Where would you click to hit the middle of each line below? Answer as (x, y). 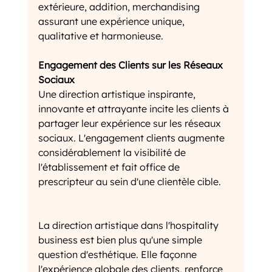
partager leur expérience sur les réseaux (131, 124)
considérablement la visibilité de (113, 153)
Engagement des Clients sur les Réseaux (131, 65)
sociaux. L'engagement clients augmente (132, 138)
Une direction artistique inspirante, (118, 94)
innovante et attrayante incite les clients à (134, 109)
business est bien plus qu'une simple (121, 240)
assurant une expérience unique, (112, 22)
